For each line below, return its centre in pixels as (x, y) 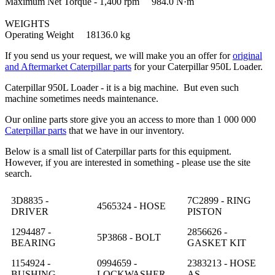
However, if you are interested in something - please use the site (128, 162)
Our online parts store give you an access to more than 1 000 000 (130, 119)
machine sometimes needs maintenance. (82, 98)
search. (18, 173)
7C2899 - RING (219, 200)
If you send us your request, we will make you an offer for (119, 55)
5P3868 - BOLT (129, 237)
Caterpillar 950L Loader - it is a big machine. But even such (122, 87)
